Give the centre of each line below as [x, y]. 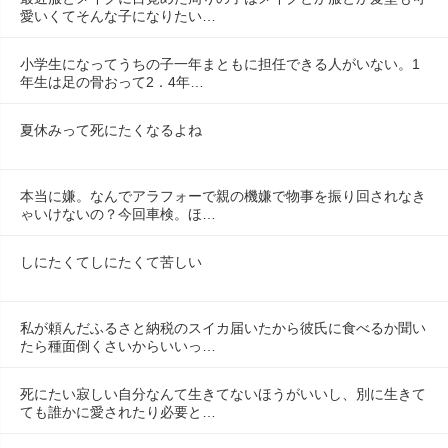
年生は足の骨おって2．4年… [112, 82]
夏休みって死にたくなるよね [111, 130]
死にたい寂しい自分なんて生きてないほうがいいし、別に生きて [223, 394]
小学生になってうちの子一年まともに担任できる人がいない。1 [220, 64]
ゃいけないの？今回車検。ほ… [118, 214]
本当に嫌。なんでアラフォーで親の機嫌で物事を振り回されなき [223, 196]
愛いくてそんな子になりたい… [118, 16]
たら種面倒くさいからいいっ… [118, 346]
